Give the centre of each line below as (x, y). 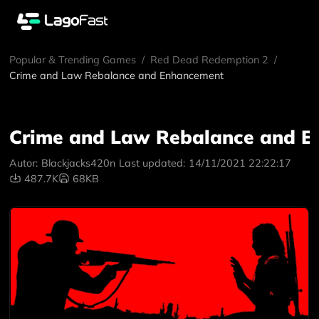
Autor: (24, 163)
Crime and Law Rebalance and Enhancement (117, 76)
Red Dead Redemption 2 (210, 60)
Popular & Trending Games (73, 60)
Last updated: (152, 163)
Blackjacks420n (79, 163)
